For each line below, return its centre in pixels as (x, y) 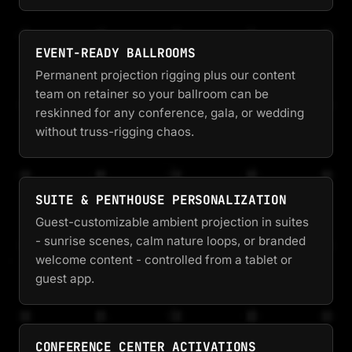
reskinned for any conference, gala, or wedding (170, 113)
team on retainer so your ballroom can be (152, 94)
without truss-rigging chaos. (115, 132)
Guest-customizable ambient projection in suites (172, 222)
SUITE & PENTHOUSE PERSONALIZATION (161, 200)
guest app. (65, 279)
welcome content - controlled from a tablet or (164, 260)
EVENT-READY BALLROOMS (115, 53)
